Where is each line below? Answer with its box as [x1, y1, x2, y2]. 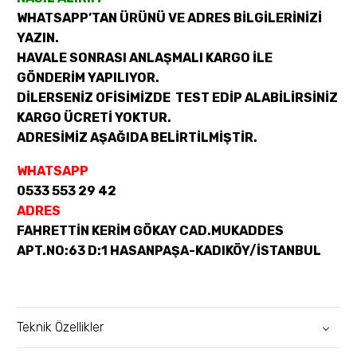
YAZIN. [17, 29, 59, 45]
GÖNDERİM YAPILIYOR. [17, 69, 159, 85]
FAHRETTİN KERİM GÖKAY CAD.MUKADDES [17, 223, 284, 239]
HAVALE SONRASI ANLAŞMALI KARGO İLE [17, 49, 273, 65]
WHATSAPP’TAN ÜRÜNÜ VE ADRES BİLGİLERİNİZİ [17, 10, 322, 25]
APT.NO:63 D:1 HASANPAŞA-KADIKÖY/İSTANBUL [17, 243, 321, 259]
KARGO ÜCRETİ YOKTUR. [17, 109, 171, 125]
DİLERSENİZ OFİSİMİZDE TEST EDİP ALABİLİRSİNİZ [17, 89, 338, 105]
